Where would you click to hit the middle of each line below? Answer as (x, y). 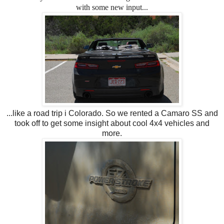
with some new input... (112, 7)
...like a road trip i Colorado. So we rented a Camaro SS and (112, 113)
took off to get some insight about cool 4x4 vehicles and (112, 123)
